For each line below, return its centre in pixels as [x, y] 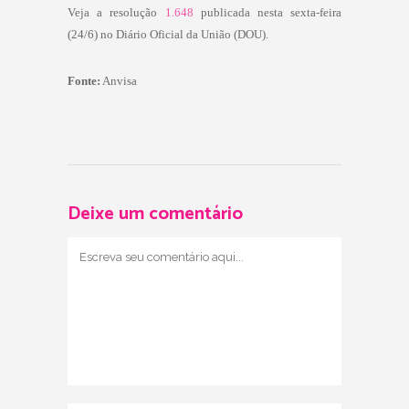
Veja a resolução [113, 13]
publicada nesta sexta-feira [271, 13]
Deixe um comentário [155, 215]
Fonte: [84, 80]
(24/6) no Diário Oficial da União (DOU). [168, 35]
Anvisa [119, 80]
